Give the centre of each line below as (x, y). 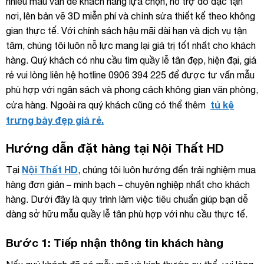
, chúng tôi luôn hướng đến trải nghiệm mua (167, 170)
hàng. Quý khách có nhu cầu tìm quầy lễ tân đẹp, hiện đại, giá (131, 60)
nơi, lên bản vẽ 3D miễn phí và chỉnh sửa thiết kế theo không (131, 16)
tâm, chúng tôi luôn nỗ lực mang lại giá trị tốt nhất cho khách (131, 46)
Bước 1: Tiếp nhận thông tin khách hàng (115, 243)
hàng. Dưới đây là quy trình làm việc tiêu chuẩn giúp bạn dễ (127, 199)
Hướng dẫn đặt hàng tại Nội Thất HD (115, 148)
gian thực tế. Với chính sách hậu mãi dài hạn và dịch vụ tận (126, 31)
